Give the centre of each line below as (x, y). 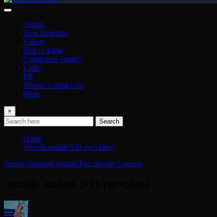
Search (109, 121)
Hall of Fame (43, 50)
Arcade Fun (73, 163)
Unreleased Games (52, 59)
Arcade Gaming (117, 163)
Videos (34, 41)
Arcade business (29, 163)
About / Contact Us (53, 85)
